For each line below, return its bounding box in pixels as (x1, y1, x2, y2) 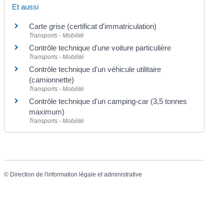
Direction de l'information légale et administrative (10, 171, 142, 178)
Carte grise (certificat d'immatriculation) (29, 22, 157, 31)
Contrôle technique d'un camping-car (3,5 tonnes (29, 97, 187, 106)
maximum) (29, 107, 65, 116)
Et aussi (12, 2, 39, 11)
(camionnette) (29, 75, 74, 84)
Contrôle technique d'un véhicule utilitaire (29, 65, 161, 74)
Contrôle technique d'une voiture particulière (29, 43, 171, 52)
